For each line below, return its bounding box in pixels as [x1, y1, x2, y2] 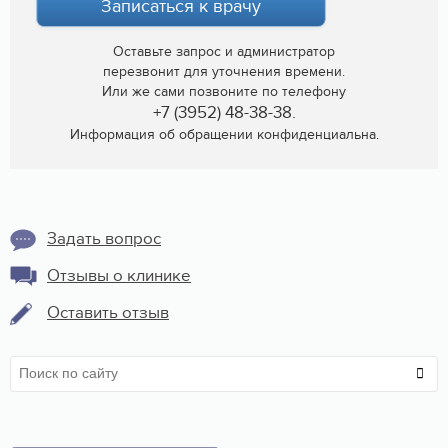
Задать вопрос [47, 228, 161, 249]
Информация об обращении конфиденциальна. [69, 125, 379, 143]
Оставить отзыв [47, 302, 169, 323]
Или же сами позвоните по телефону [102, 82, 346, 100]
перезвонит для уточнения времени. [103, 62, 345, 80]
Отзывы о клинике [47, 265, 191, 286]
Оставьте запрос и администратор [113, 42, 335, 60]
